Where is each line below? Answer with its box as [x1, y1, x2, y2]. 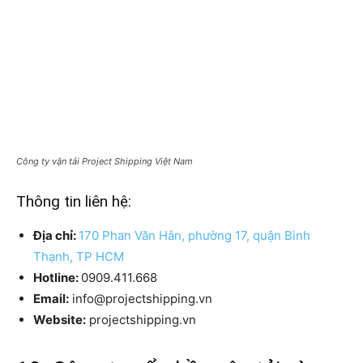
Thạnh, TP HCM [33, 249, 124, 265]
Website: [33, 312, 86, 328]
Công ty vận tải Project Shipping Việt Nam [16, 156, 193, 168]
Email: [33, 291, 69, 307]
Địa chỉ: [33, 228, 79, 244]
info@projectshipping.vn [69, 291, 212, 307]
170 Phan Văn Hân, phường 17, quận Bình [79, 228, 310, 244]
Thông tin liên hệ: [16, 192, 131, 211]
